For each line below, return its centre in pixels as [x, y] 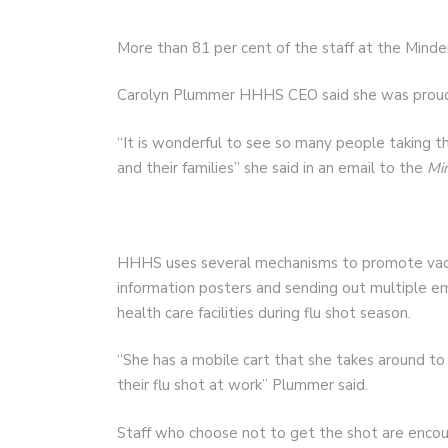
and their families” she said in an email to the [272, 167]
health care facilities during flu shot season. [264, 312]
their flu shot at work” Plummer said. [242, 385]
